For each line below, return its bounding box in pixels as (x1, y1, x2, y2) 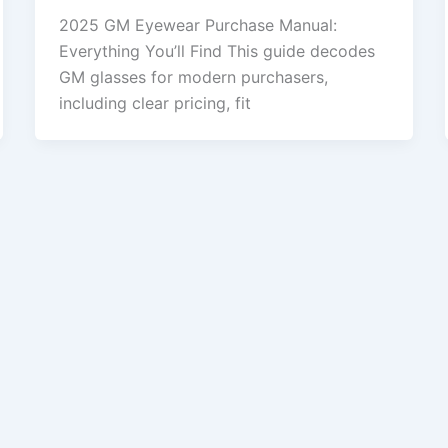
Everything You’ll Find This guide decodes (58, 41, 375, 62)
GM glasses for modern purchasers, (58, 67, 328, 88)
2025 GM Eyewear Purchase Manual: (58, 15, 337, 36)
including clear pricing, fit (58, 93, 251, 114)
